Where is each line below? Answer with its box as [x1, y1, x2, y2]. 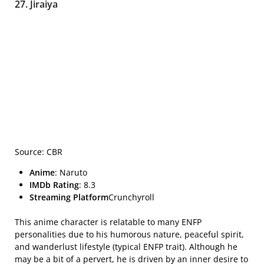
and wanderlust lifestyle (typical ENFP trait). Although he [15, 241, 237, 253]
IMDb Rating [29, 179, 79, 191]
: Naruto [55, 167, 87, 179]
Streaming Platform [29, 192, 108, 203]
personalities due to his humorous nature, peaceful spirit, [15, 229, 244, 240]
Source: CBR [15, 146, 62, 158]
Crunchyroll [108, 192, 154, 203]
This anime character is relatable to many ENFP [15, 216, 202, 228]
